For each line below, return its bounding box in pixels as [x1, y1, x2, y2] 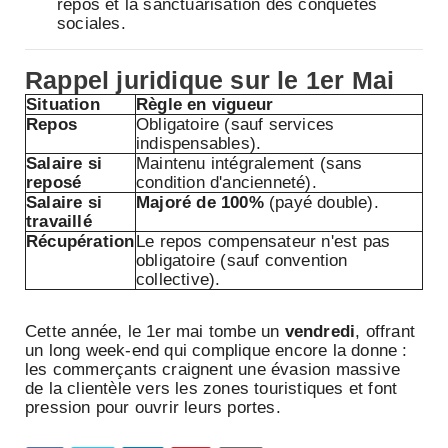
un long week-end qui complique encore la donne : [25, 341, 408, 361]
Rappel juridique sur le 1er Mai [25, 66, 395, 95]
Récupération [26, 232, 135, 252]
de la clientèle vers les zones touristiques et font [25, 379, 398, 399]
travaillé [26, 212, 92, 232]
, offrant [355, 322, 416, 342]
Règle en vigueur [136, 95, 274, 115]
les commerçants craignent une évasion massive [25, 360, 401, 380]
